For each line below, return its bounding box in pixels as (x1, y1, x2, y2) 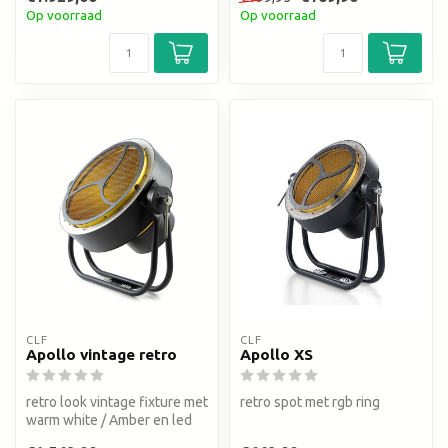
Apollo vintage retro (26, 346, 177, 364)
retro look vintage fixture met (26, 394, 208, 411)
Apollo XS (240, 346, 313, 364)
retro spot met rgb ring (240, 394, 380, 411)
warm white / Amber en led (26, 412, 192, 429)
